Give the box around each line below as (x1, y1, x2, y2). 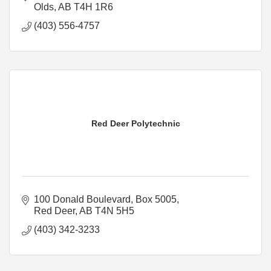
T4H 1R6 (74, 1, 113, 12)
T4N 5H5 (95, 205, 134, 216)
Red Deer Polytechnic (91, 118, 180, 128)
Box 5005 (135, 194, 177, 204)
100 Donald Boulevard (34, 194, 131, 204)
